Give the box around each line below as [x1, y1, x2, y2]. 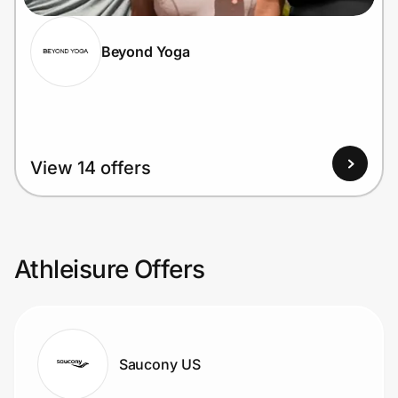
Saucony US [118, 354, 201, 373]
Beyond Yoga [100, 42, 190, 60]
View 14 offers [29, 157, 151, 179]
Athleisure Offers [14, 254, 205, 284]
